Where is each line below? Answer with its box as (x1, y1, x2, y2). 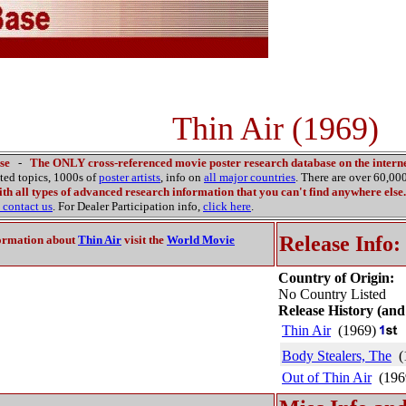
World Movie (167, 233, 235, 246)
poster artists (99, 170, 160, 184)
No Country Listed (278, 286, 386, 302)
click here (203, 199, 251, 213)
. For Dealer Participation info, (53, 199, 203, 213)
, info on (160, 170, 204, 184)
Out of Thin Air (282, 370, 372, 385)
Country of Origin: (278, 270, 394, 285)
